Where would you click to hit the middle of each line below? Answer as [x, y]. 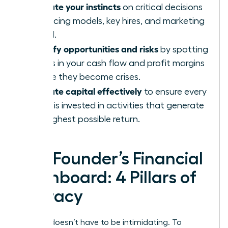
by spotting [183, 49]
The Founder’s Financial [111, 159]
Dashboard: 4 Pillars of [108, 177]
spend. [43, 34]
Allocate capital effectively [85, 90]
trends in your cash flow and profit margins [117, 63]
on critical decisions [162, 7]
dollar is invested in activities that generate [117, 105]
